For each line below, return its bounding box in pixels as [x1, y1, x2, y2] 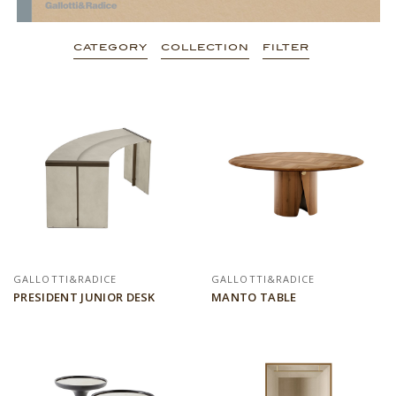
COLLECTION [161, 42, 249, 53]
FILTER [263, 42, 309, 53]
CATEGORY [73, 42, 148, 53]
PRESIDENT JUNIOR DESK [13, 289, 156, 306]
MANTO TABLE [211, 289, 297, 306]
